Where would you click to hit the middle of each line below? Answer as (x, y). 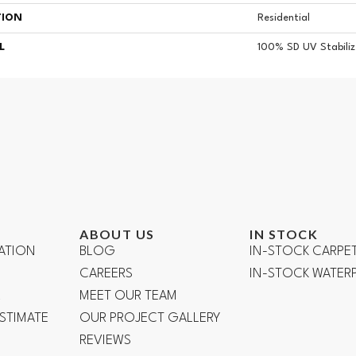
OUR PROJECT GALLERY (150, 318)
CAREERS (106, 273)
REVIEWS (106, 340)
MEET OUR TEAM (129, 296)
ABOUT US (117, 234)
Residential (284, 17)
